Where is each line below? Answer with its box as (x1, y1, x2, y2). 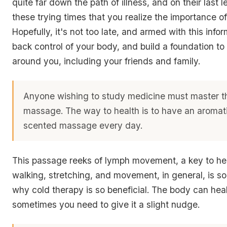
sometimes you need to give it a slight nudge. (12, 199, 200, 210)
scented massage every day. (23, 120, 143, 131)
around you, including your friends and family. (12, 55, 200, 66)
